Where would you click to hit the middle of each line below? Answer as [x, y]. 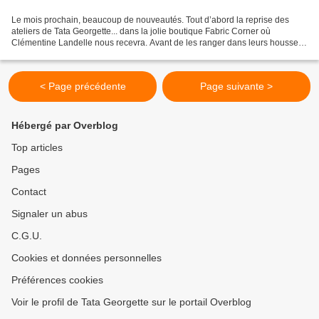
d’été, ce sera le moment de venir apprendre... [100, 54]
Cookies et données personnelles [87, 258]
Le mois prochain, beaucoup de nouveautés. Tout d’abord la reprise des [150, 20]
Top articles [37, 148]
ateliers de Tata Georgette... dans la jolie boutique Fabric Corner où [141, 32]
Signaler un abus [49, 214]
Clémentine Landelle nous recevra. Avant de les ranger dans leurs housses [157, 43]
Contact [29, 192]
